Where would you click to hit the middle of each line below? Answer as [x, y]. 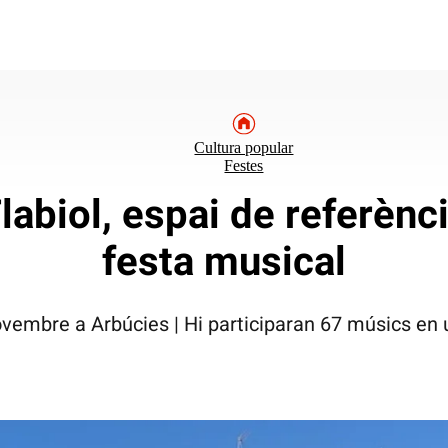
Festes [244, 166]
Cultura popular [244, 148]
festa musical [223, 262]
